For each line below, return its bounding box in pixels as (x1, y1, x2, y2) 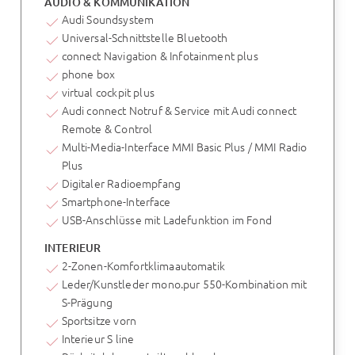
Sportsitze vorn (61, 311, 136, 328)
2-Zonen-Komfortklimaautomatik (61, 257, 225, 273)
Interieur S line (61, 330, 135, 346)
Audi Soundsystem (61, 11, 155, 28)
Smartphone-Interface (61, 193, 171, 210)
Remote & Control (61, 120, 153, 137)
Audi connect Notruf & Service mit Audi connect (61, 102, 297, 119)
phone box (61, 66, 116, 82)
